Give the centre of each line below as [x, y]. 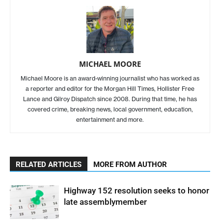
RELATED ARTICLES [49, 165]
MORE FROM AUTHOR [130, 165]
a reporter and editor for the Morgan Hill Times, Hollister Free [110, 89]
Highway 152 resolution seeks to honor [137, 191]
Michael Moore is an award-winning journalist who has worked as [110, 79]
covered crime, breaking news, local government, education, [110, 110]
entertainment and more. [110, 120]
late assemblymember [105, 202]
